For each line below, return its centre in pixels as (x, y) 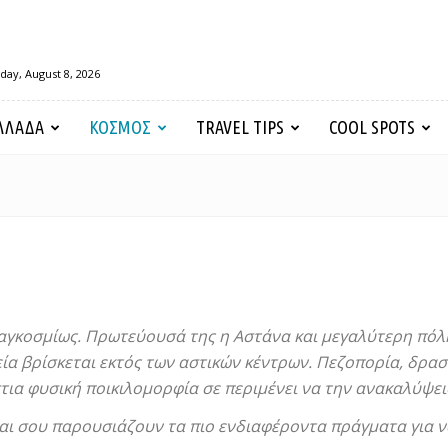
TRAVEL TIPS (240, 127)
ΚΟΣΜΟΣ (120, 127)
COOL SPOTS (372, 127)
